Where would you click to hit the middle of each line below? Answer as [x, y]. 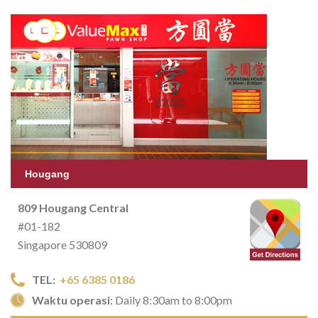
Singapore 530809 [62, 245]
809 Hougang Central [73, 208]
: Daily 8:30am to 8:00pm [171, 300]
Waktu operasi [71, 300]
